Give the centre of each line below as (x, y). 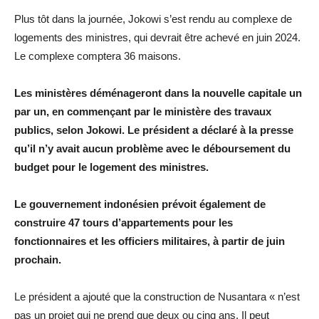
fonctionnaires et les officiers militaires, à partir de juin (150, 241)
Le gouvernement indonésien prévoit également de (140, 204)
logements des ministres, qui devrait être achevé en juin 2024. (157, 38)
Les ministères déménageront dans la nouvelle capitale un (158, 93)
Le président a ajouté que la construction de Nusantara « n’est (157, 297)
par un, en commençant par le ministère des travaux (143, 112)
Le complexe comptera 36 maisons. (98, 56)
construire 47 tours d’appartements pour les (124, 223)
